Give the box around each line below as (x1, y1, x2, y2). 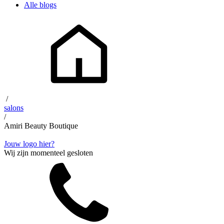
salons (4, 103, 23, 112)
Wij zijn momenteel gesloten (4, 148, 93, 157)
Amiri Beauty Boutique (4, 121, 78, 130)
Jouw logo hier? (4, 139, 54, 148)
